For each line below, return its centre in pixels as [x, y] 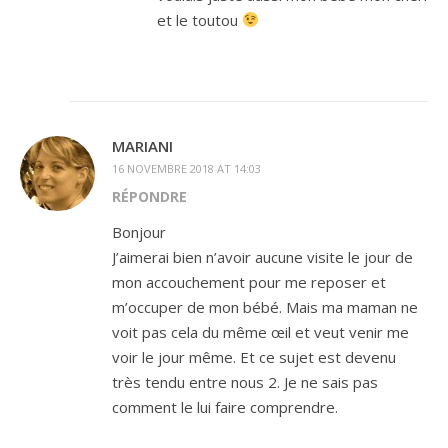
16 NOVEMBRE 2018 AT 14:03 [186, 168]
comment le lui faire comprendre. [225, 406]
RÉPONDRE [149, 196]
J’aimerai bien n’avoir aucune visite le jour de [262, 256]
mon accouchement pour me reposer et [249, 281]
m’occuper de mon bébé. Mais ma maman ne [265, 306]
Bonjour [139, 231]
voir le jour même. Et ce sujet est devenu [254, 356]
